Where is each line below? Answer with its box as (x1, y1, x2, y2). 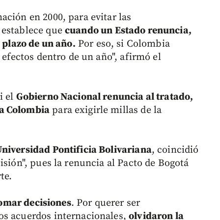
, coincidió (151, 144, 199, 157)
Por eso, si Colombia (75, 38, 170, 51)
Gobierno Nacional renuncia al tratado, (16, 91, 195, 104)
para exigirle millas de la (50, 104, 162, 117)
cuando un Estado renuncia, (65, 25, 192, 37)
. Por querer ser (71, 197, 140, 210)
